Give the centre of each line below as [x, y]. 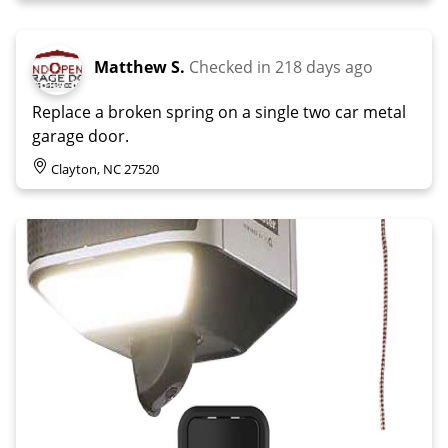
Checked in [232, 66]
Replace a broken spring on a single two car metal [219, 111]
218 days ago [324, 66]
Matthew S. [139, 66]
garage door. [80, 135]
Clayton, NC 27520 [105, 168]
